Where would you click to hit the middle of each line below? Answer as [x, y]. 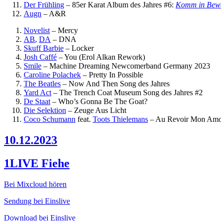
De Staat [37, 101]
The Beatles [42, 83]
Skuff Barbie [44, 48]
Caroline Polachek [52, 74]
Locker [83, 48]
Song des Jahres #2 [173, 92]
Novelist [37, 30]
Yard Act [37, 92]
